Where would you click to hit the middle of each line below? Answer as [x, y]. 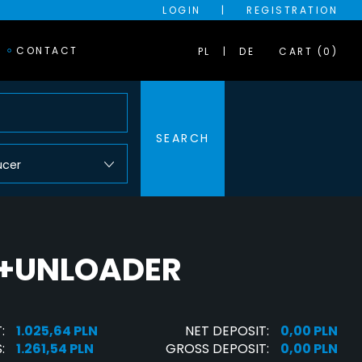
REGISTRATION [292, 10]
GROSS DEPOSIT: [217, 349]
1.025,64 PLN [57, 331]
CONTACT [47, 50]
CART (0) [308, 51]
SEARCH [183, 138]
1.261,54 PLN [55, 349]
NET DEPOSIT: [227, 331]
